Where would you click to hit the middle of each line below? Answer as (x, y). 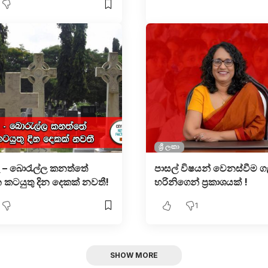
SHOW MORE (134, 255)
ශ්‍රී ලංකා (169, 147)
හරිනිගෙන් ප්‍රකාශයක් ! (201, 182)
